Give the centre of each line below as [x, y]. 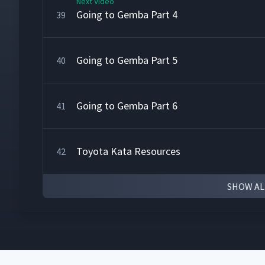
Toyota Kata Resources [128, 151]
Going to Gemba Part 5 [127, 60]
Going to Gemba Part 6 [127, 106]
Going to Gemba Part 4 [127, 14]
